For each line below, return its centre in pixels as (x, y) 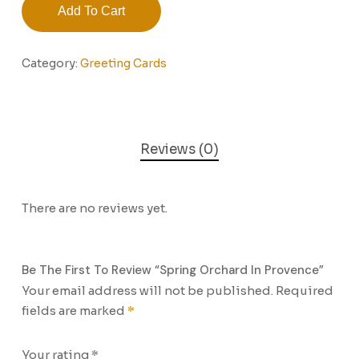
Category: (50, 63)
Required (304, 290)
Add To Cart (91, 11)
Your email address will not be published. (147, 290)
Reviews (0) (179, 149)
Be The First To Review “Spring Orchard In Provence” (172, 270)
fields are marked (74, 310)
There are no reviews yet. (94, 208)
